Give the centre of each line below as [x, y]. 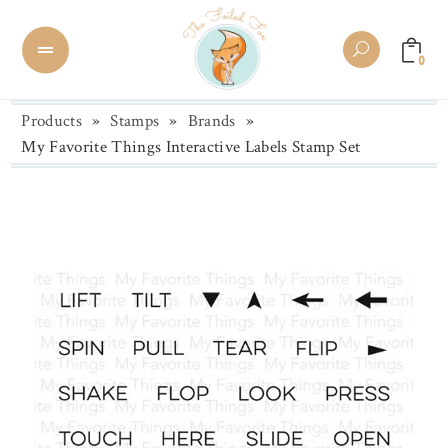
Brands [211, 121]
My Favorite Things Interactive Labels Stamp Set [191, 147]
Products [51, 121]
